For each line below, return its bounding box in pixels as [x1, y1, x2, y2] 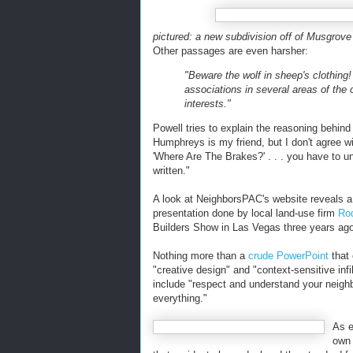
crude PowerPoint [248, 250, 329, 262]
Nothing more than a [153, 250, 248, 262]
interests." [184, 98, 231, 110]
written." [153, 165, 190, 176]
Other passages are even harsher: [153, 45, 308, 57]
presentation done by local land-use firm [153, 207, 338, 219]
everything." [153, 292, 207, 304]
